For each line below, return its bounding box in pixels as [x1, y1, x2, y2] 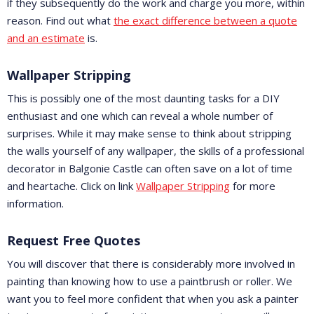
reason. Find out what [7, 13, 114, 28]
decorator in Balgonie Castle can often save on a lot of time [7, 161, 292, 176]
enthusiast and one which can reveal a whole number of [7, 109, 273, 123]
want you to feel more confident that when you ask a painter [7, 292, 299, 306]
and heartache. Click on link [7, 179, 136, 193]
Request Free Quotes [7, 232, 140, 250]
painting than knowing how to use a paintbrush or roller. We [7, 274, 292, 289]
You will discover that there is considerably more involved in [7, 257, 295, 271]
